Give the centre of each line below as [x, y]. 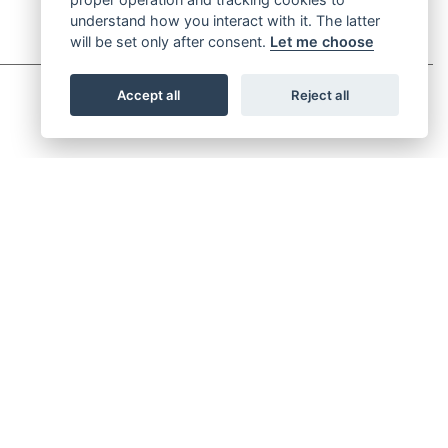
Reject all [320, 94]
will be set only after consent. [169, 41]
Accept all [149, 94]
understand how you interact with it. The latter [224, 20]
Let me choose [321, 41]
